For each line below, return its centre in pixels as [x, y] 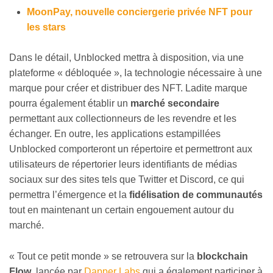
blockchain [222, 256]
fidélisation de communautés [195, 195]
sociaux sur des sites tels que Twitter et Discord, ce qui [127, 180]
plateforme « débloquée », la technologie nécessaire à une [136, 73]
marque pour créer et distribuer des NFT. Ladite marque [128, 88]
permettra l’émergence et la [68, 195]
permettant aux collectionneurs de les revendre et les [123, 119]
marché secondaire [174, 104]
